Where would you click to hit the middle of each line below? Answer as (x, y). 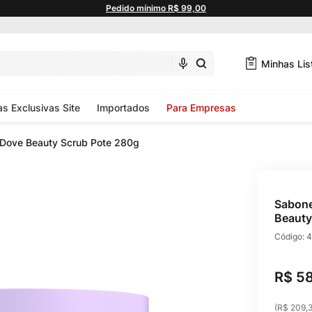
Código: (290, 236)
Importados (123, 108)
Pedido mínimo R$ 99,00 (156, 8)
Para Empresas (201, 108)
